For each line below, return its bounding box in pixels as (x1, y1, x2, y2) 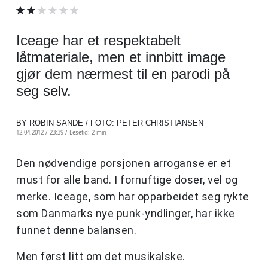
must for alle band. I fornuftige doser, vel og (16, 173, 237, 187)
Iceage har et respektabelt (16, 32, 181, 49)
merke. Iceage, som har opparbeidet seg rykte (16, 190, 249, 203)
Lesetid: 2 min (69, 129, 106, 137)
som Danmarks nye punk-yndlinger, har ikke (16, 207, 235, 220)
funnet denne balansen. (16, 224, 136, 237)
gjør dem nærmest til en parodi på (16, 66, 230, 83)
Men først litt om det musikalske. (16, 250, 185, 263)
